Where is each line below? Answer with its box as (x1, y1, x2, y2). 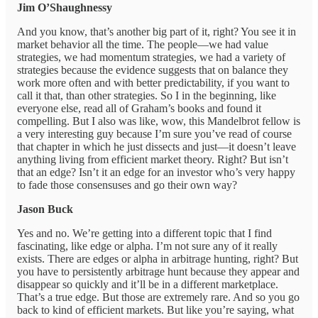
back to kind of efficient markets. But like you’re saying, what (17, 304, 294, 317)
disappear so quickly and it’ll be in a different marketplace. (17, 278, 278, 291)
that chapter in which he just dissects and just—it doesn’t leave (17, 141, 296, 153)
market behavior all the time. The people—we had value (17, 38, 268, 51)
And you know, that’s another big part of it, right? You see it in (17, 26, 296, 38)
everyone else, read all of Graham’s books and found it (17, 102, 261, 115)
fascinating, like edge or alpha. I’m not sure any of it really (17, 240, 278, 253)
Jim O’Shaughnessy (17, 1, 112, 14)
